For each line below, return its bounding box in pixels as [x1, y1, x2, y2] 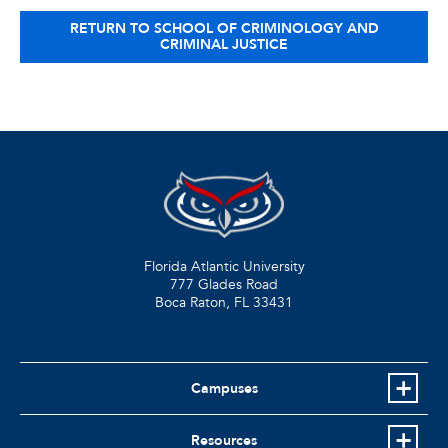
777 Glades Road [170, 275, 278, 295]
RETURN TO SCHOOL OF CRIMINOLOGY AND [69, 18, 379, 38]
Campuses [190, 379, 258, 399]
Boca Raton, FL [155, 293, 249, 313]
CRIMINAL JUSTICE [160, 34, 288, 54]
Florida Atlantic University [143, 257, 305, 277]
